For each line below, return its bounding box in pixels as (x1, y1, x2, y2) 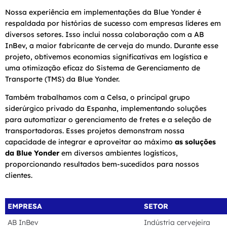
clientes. (5, 170, 32, 180)
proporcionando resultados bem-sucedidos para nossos (5, 159, 199, 169)
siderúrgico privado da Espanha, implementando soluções (5, 103, 207, 113)
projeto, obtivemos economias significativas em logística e (5, 52, 208, 61)
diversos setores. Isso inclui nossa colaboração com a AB (5, 29, 204, 39)
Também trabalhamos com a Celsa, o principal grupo (5, 92, 190, 102)
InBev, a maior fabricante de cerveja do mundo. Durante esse (5, 41, 218, 50)
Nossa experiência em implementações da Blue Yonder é (5, 7, 201, 17)
